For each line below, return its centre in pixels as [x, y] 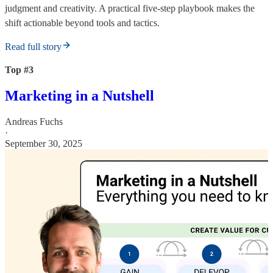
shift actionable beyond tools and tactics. [82, 23]
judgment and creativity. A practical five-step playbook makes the [130, 8]
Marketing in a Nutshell [80, 95]
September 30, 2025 [44, 143]
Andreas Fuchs [34, 121]
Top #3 [19, 69]
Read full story [33, 46]
